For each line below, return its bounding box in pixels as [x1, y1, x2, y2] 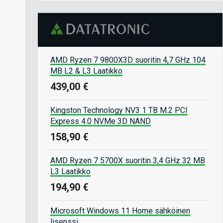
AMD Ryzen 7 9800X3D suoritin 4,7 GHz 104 [50, 55, 206, 65]
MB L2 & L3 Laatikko [50, 66, 122, 76]
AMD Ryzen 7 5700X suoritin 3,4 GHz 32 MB [50, 155, 205, 165]
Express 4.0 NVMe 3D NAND [50, 116, 151, 126]
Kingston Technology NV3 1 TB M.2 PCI [50, 105, 188, 115]
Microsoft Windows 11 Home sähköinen [50, 206, 190, 216]
